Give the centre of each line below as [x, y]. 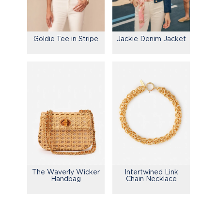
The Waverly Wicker [66, 172]
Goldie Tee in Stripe [66, 38]
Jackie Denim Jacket [151, 38]
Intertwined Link [151, 172]
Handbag [66, 179]
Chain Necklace [151, 179]
